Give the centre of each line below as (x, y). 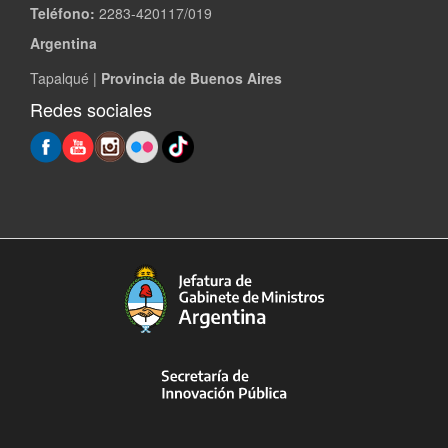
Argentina (63, 43)
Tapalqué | (65, 78)
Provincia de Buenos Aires (191, 78)
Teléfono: (64, 13)
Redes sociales (91, 109)
